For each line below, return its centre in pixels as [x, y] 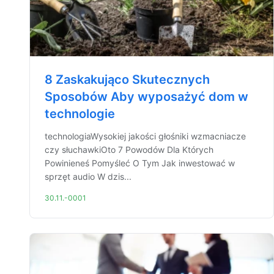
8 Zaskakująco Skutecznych [127, 80]
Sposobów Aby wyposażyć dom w [146, 97]
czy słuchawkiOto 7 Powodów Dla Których [129, 150]
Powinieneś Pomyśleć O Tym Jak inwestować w [140, 163]
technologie [80, 114]
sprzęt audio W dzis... [88, 176]
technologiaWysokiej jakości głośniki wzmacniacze [145, 136]
